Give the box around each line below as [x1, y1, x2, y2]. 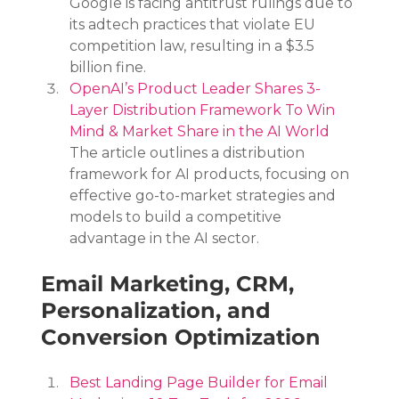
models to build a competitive [69, 208, 286, 225]
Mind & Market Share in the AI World [69, 122, 330, 140]
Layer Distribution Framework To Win [69, 101, 339, 118]
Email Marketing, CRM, [41, 270, 301, 297]
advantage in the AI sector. [69, 229, 260, 247]
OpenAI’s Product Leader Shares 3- [69, 79, 322, 97]
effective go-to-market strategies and [69, 186, 340, 204]
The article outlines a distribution [69, 143, 309, 161]
